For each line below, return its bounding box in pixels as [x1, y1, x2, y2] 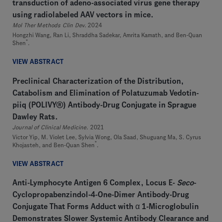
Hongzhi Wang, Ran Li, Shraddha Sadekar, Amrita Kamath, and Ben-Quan [12, 32, 202, 39]
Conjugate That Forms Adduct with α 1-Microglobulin [12, 202, 199, 211]
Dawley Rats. [12, 112, 58, 121]
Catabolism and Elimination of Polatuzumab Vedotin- [12, 89, 199, 97]
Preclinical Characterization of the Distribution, [12, 77, 184, 85]
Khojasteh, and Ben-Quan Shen [12, 142, 95, 148]
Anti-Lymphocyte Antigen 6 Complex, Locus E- [12, 178, 177, 187]
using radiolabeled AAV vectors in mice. [12, 11, 154, 19]
